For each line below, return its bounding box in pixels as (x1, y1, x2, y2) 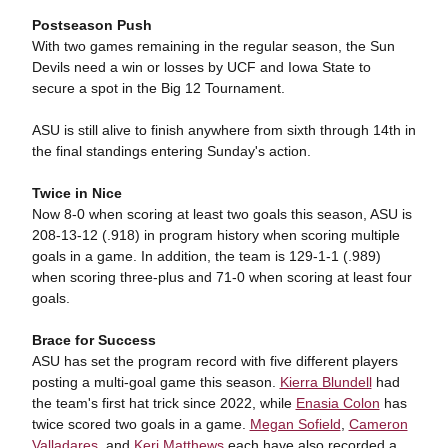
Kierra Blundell (279, 374, 372, 390)
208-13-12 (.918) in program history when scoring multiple (31, 227, 400, 243)
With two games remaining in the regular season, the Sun (31, 38, 395, 54)
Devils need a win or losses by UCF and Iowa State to (31, 59, 371, 75)
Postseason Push (31, 17, 152, 33)
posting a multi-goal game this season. (31, 374, 280, 390)
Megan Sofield (249, 416, 341, 432)
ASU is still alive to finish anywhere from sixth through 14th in (31, 122, 416, 138)
